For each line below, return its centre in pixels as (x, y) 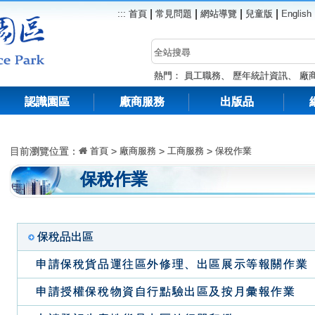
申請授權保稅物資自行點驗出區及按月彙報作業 (166, 291)
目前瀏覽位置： (44, 151)
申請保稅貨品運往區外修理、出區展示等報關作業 (172, 264)
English (296, 14)
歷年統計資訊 (260, 76)
